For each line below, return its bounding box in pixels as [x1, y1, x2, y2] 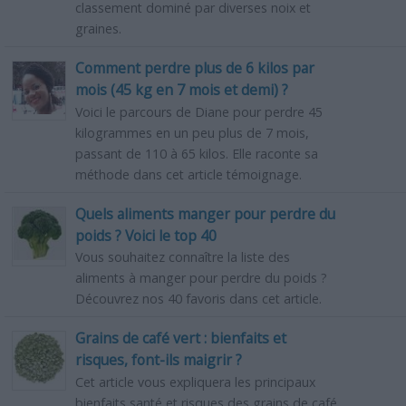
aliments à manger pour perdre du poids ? [74, 269, 327, 287]
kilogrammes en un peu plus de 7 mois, [74, 123, 309, 141]
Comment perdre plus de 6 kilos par [74, 58, 314, 79]
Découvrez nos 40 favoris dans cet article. [74, 290, 322, 308]
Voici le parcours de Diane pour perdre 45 [74, 102, 323, 121]
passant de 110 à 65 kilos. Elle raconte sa [74, 144, 318, 162]
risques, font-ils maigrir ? [74, 350, 242, 371]
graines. [74, 20, 121, 38]
